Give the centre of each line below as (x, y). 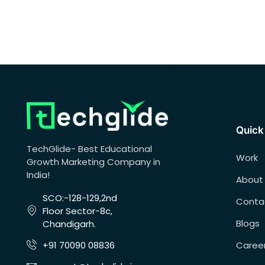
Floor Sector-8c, (78, 211)
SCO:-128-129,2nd (80, 198)
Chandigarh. (71, 224)
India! (38, 175)
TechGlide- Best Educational (89, 149)
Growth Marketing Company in (93, 162)
